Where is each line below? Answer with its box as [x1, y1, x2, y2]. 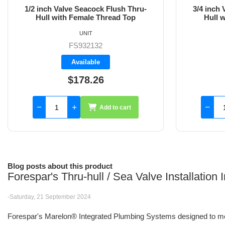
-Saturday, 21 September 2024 [8, 193, 91, 201]
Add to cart [99, 103, 131, 111]
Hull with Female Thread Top [36, 13, 136, 22]
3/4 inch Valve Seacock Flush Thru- [25, 5, 147, 14]
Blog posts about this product [8, 162, 113, 171]
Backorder [70, 58, 101, 66]
